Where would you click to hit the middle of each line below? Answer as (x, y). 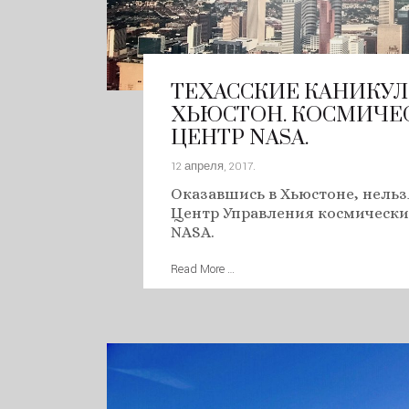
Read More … (203, 269)
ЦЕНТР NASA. (240, 138)
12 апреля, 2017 (212, 167)
